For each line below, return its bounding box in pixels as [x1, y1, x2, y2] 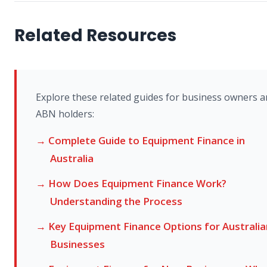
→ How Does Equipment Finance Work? [36, 176, 226, 191]
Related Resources [14, 24, 176, 48]
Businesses [50, 237, 105, 252]
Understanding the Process [50, 194, 182, 209]
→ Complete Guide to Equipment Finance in [36, 133, 245, 148]
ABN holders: [36, 107, 94, 121]
